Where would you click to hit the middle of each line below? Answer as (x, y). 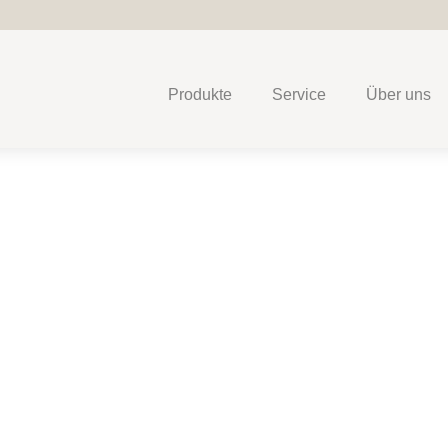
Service (299, 94)
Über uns (399, 94)
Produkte (200, 94)
